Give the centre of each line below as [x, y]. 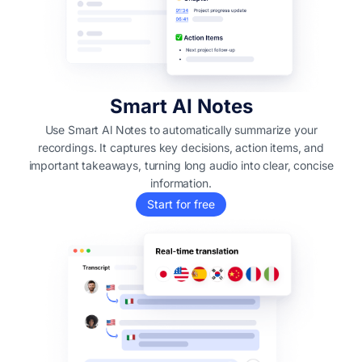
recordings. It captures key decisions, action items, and [181, 147]
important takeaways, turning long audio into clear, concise [181, 165]
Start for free [181, 204]
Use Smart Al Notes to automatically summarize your [181, 129]
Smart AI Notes [181, 106]
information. [181, 183]
